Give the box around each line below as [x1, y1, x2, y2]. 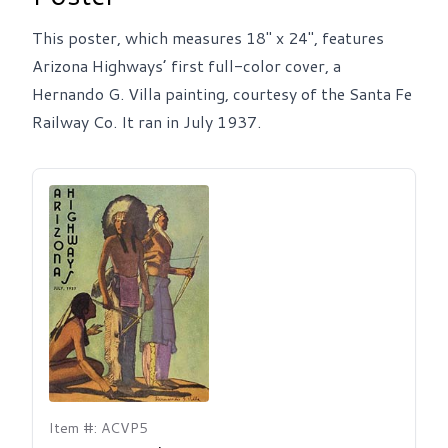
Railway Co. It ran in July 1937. [32, 109, 261, 133]
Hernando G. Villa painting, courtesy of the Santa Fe [32, 81, 412, 105]
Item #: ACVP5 [49, 417, 148, 438]
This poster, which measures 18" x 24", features [32, 25, 384, 49]
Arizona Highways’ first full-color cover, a [32, 53, 341, 77]
